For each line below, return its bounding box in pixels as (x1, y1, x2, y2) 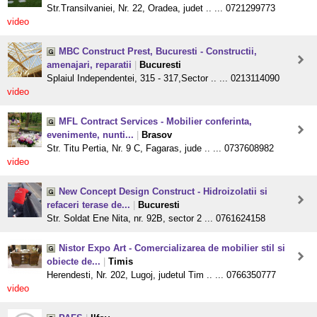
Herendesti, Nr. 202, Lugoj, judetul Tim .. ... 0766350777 (47, 270, 276, 281)
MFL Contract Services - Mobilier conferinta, (59, 116, 252, 127)
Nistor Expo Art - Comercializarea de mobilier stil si (59, 243, 285, 254)
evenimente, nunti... (47, 129, 134, 141)
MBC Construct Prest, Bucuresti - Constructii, (59, 46, 257, 57)
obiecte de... (47, 256, 100, 267)
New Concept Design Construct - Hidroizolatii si (59, 186, 267, 197)
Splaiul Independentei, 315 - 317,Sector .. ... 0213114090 (47, 73, 279, 84)
